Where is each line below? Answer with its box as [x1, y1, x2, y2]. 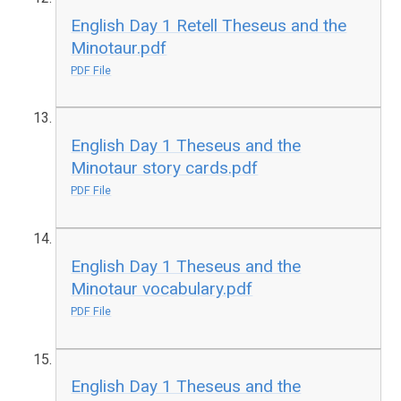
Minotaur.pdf [71, 37, 167, 58]
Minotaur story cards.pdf [71, 158, 259, 179]
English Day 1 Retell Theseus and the [71, 14, 347, 36]
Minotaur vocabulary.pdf [71, 277, 253, 299]
